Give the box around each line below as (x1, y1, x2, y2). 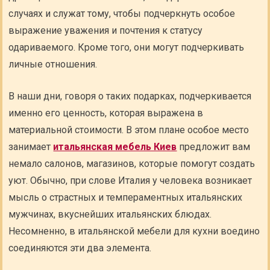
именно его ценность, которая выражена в (8, 107, 204, 119)
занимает (8, 141, 54, 152)
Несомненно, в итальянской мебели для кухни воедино (8, 225, 260, 237)
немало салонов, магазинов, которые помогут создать (8, 158, 256, 169)
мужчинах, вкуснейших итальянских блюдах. (8, 209, 212, 220)
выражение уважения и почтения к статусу (8, 25, 203, 36)
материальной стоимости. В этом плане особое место (8, 124, 250, 136)
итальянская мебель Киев (53, 141, 177, 152)
